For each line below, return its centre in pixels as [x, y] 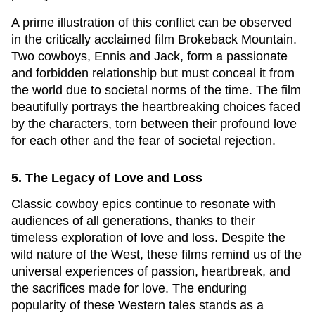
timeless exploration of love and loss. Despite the [148, 238]
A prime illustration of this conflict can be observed [152, 22]
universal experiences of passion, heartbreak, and [151, 271]
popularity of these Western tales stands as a [137, 305]
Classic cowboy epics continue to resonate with [143, 204]
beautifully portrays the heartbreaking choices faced [156, 107]
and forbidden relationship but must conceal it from [153, 73]
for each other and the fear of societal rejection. [143, 141]
